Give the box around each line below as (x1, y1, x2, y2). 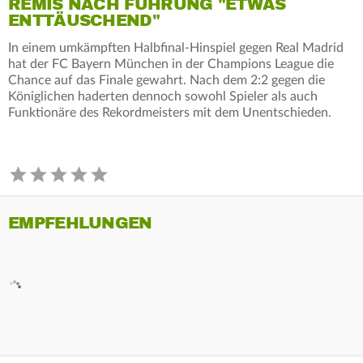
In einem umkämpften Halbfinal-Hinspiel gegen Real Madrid (8, 41, 344, 54)
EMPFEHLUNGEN (8, 212, 152, 233)
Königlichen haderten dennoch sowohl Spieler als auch (8, 89, 318, 103)
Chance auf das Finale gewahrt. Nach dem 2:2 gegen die (8, 73, 325, 87)
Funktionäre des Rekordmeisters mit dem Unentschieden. (8, 105, 331, 119)
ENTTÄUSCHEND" (8, 10, 160, 31)
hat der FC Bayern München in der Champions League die (8, 57, 334, 70)
